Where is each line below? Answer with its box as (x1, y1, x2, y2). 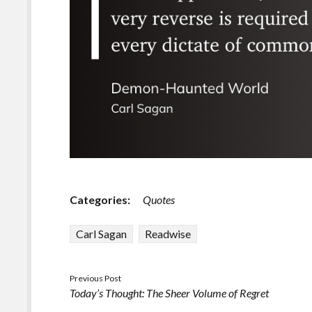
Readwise (145, 227, 192, 241)
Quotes (143, 193, 175, 207)
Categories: (70, 193, 131, 207)
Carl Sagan (76, 227, 127, 241)
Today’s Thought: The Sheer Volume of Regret (70, 286, 270, 300)
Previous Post (70, 273, 122, 284)
